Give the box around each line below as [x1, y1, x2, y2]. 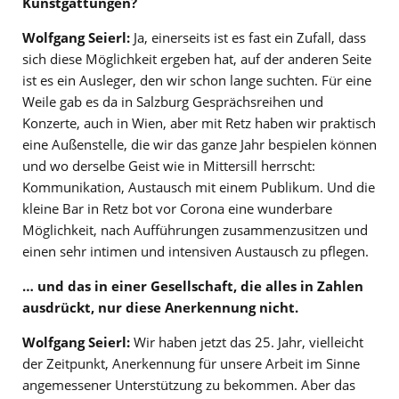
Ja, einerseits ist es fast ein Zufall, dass [130, 28, 366, 47]
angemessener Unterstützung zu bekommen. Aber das [22, 376, 355, 395]
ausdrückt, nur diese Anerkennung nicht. [22, 298, 298, 317]
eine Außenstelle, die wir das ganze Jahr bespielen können [22, 135, 377, 154]
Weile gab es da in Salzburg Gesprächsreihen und [22, 93, 323, 111]
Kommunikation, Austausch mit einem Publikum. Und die [22, 178, 375, 197]
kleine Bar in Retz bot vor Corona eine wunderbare [22, 199, 332, 218]
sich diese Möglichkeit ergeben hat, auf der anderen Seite [22, 50, 371, 69]
